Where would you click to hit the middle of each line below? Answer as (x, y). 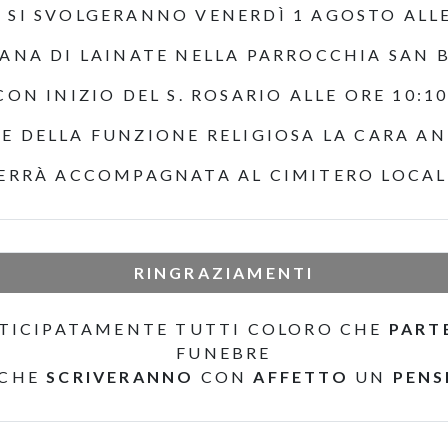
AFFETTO (301, 376)
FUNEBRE (224, 352)
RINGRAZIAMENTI (224, 272)
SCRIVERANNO (120, 376)
